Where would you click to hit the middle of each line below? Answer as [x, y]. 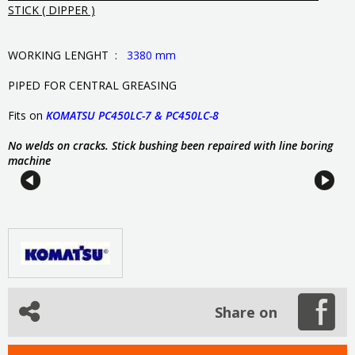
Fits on [27, 115]
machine [29, 160]
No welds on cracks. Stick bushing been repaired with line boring [170, 145]
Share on [246, 312]
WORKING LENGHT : [67, 55]
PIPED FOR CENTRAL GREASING [92, 85]
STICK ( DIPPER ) [52, 10]
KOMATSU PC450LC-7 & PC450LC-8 [132, 115]
